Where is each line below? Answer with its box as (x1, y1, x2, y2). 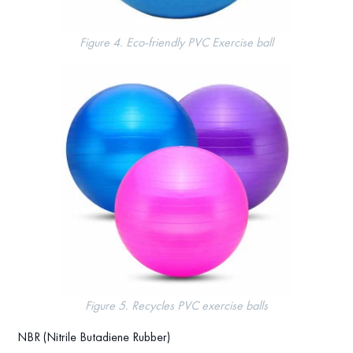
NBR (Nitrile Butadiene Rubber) (17, 329, 171, 346)
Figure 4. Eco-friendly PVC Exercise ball (80, 34, 273, 51)
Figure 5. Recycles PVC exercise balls (85, 297, 268, 314)
